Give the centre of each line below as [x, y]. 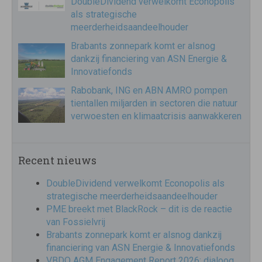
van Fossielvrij [76, 222]
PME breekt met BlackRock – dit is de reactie [139, 209]
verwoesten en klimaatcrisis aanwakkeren [156, 116]
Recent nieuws [57, 160]
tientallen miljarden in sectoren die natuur [154, 103]
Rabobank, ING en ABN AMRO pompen [149, 90]
